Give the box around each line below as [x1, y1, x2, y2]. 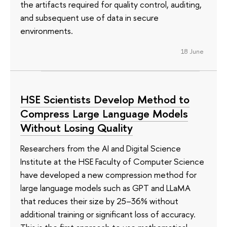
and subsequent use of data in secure [20, 12, 159, 24]
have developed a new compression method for [20, 168, 197, 180]
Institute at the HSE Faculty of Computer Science [20, 155, 204, 167]
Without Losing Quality [20, 120, 133, 136]
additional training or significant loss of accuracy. [20, 208, 196, 220]
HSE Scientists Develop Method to [20, 92, 190, 107]
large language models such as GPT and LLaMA [20, 181, 191, 194]
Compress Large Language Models [20, 106, 188, 122]
